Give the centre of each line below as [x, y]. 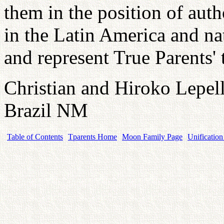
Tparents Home [92, 136]
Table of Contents [35, 136]
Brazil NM [48, 110]
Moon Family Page [152, 136]
